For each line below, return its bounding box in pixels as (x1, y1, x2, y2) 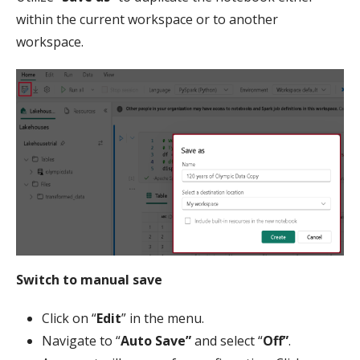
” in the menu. (121, 309, 204, 327)
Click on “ (42, 309, 96, 327)
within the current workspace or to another (16, 10, 278, 29)
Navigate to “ (42, 331, 121, 350)
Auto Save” (121, 331, 191, 350)
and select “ (191, 331, 263, 350)
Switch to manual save (16, 270, 162, 288)
